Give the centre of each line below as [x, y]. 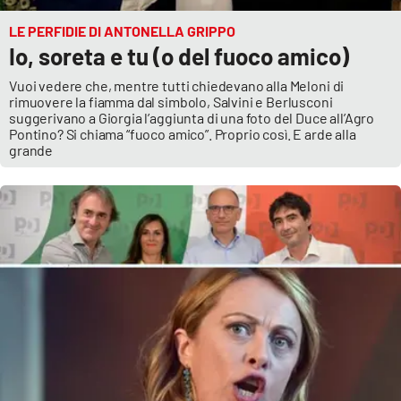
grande [31, 150]
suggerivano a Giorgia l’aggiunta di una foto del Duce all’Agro [192, 118]
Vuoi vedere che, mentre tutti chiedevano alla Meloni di [177, 85]
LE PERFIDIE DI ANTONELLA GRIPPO [122, 31]
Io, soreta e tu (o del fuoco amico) [179, 56]
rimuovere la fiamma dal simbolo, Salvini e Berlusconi [171, 102]
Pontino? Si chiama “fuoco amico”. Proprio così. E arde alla [183, 134]
